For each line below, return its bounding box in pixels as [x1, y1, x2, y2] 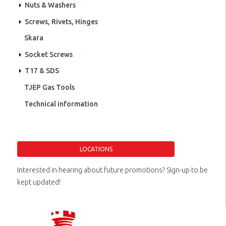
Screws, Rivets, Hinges [25, 17, 98, 26]
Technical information [24, 99, 98, 108]
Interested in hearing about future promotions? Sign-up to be [17, 165, 208, 174]
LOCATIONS [79, 145, 112, 152]
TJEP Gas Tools [24, 83, 75, 91]
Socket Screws [25, 50, 73, 59]
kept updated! [17, 178, 61, 186]
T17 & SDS [25, 67, 59, 75]
